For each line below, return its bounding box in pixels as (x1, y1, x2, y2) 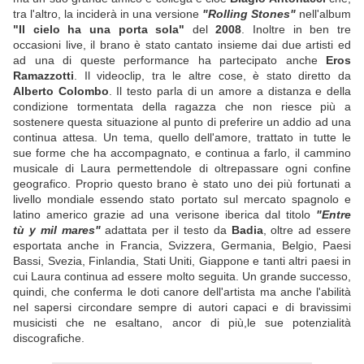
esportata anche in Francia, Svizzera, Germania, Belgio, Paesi (13, 239, 351, 253)
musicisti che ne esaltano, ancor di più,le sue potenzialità (13, 316, 351, 330)
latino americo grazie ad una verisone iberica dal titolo (13, 208, 316, 222)
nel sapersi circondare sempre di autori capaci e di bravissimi (13, 301, 351, 314)
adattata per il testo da (100, 223, 232, 237)
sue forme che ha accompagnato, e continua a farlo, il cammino (13, 146, 351, 160)
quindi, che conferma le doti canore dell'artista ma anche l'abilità (13, 285, 351, 299)
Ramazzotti (13, 69, 74, 83)
